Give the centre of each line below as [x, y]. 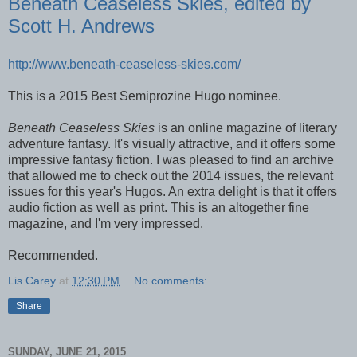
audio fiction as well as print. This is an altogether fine [159, 208]
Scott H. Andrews [81, 26]
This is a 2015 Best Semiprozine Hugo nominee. [145, 96]
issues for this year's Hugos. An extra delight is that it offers [173, 192]
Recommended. [53, 255]
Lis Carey [32, 280]
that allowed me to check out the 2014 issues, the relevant [171, 176]
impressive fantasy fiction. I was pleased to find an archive [171, 160]
